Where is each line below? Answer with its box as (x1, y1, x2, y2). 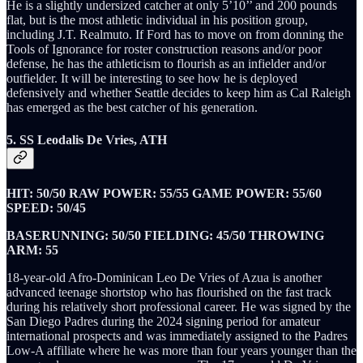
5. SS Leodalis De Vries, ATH (6, 132, 167, 147)
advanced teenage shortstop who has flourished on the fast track (6, 285, 331, 299)
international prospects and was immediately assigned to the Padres (6, 329, 348, 343)
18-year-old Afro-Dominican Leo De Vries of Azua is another (6, 271, 322, 284)
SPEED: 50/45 (6, 201, 86, 215)
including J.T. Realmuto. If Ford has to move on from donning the (6, 28, 344, 42)
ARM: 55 (6, 243, 58, 257)
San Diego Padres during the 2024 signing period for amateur (6, 314, 320, 328)
